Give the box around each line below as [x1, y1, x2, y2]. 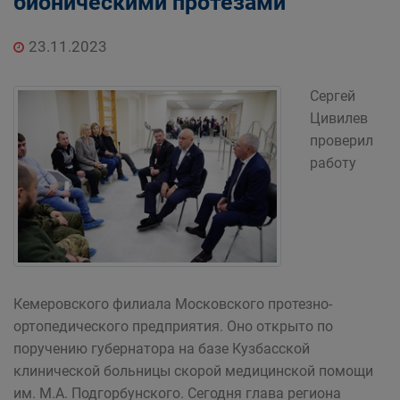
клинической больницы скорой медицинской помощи [13, 362, 373, 379]
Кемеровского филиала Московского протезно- [13, 296, 332, 312]
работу [310, 154, 356, 171]
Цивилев [310, 110, 368, 127]
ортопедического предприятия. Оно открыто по [13, 318, 333, 335]
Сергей [310, 87, 355, 104]
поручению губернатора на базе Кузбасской [13, 340, 310, 357]
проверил [310, 132, 373, 149]
